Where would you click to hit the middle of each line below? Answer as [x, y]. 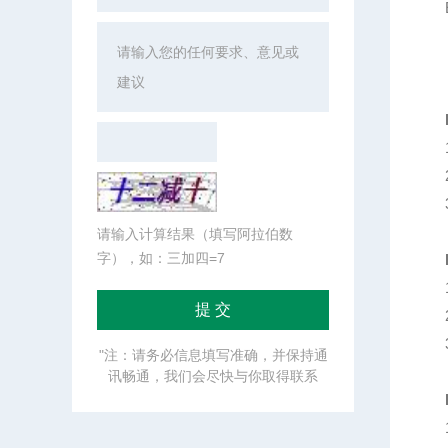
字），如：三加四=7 [161, 258]
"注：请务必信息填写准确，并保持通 [213, 355]
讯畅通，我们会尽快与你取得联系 [213, 376]
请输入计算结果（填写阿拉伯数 [195, 234]
